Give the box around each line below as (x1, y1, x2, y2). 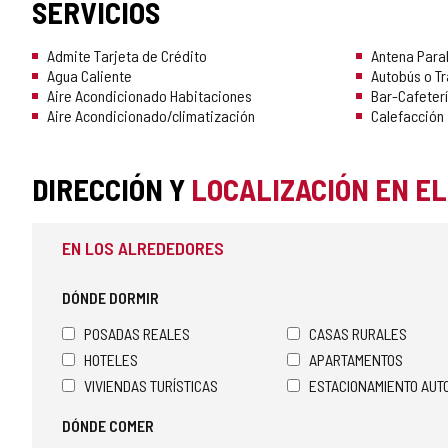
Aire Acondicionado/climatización (47, 106, 255, 126)
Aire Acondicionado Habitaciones (47, 86, 252, 106)
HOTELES (84, 350, 138, 370)
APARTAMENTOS (309, 350, 403, 370)
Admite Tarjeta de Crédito (47, 46, 207, 66)
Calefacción (371, 106, 444, 126)
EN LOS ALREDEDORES (62, 237, 224, 260)
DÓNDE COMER (62, 416, 154, 436)
